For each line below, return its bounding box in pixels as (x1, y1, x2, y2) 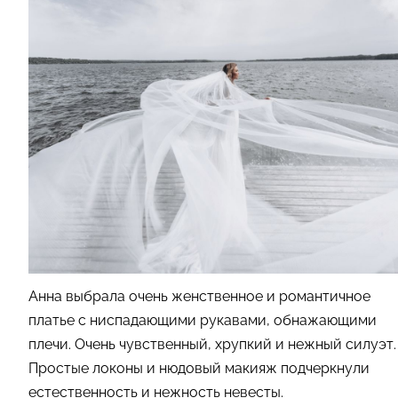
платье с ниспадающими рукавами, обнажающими (28, 311, 377, 329)
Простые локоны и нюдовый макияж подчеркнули (28, 359, 370, 377)
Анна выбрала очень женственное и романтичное (28, 287, 370, 305)
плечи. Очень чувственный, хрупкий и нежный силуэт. (28, 335, 396, 353)
